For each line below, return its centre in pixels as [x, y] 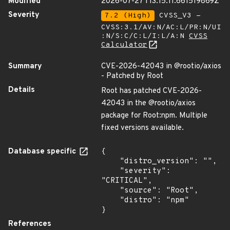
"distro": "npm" [110, 200]
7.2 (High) [128, 16]
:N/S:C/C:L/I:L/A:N [145, 36]
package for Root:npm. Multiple [154, 116]
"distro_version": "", [110, 161]
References [30, 224]
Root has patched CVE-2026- [151, 91]
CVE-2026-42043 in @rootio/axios [161, 66]
